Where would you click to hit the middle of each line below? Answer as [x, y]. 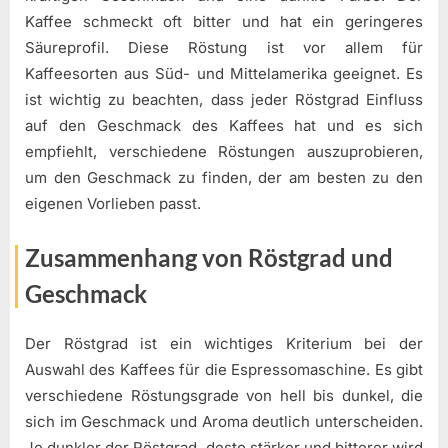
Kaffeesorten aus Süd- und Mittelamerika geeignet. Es [224, 74]
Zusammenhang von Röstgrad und [209, 257]
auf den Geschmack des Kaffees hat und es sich [224, 126]
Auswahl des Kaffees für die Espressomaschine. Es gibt [224, 370]
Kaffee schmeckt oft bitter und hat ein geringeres [224, 22]
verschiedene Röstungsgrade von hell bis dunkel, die [224, 396]
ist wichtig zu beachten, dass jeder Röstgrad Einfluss [224, 100]
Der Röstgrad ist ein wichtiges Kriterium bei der [224, 344]
